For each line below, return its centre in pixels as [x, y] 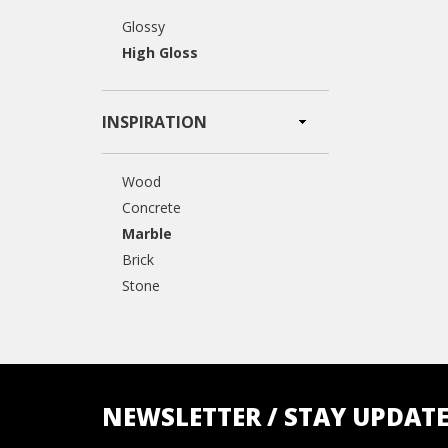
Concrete [151, 207]
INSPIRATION [154, 122]
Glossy [143, 26]
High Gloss [160, 52]
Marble [147, 233]
